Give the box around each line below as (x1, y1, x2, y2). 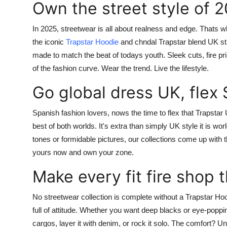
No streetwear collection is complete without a (32, 193, 185, 202)
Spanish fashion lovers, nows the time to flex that (32, 108, 196, 118)
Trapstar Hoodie (66, 37, 119, 47)
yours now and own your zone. (32, 148, 134, 157)
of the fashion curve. (32, 64, 101, 73)
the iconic (32, 37, 66, 47)
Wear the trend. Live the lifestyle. (101, 64, 209, 73)
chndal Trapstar (135, 37, 186, 47)
